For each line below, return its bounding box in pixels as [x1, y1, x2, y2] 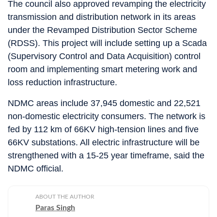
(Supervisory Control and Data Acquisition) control [8, 51, 201, 61]
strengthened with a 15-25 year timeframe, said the [8, 151, 204, 160]
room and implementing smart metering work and [8, 64, 197, 74]
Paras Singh [35, 204, 75, 212]
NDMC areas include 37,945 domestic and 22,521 [8, 98, 201, 108]
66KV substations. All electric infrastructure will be [8, 138, 200, 147]
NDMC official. [8, 164, 63, 173]
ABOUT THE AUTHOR [35, 194, 94, 200]
